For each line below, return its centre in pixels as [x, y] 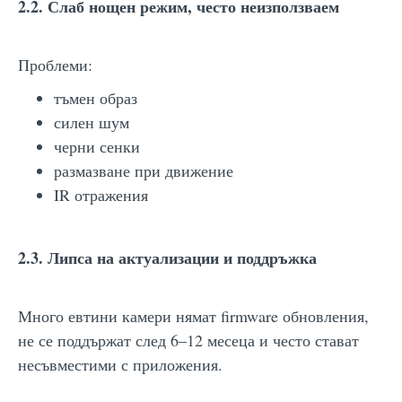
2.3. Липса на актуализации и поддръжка [167, 257]
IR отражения [101, 194]
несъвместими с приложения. [120, 364]
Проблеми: [55, 64]
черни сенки [97, 146]
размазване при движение [144, 170]
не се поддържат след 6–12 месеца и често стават [188, 340]
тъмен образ [96, 97]
